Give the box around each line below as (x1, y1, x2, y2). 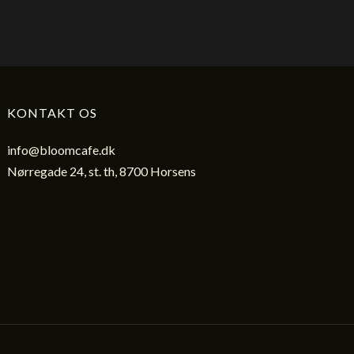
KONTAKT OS (7, 105, 98, 121)
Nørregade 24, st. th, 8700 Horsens (7, 164, 197, 179)
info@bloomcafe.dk (7, 142, 116, 158)
